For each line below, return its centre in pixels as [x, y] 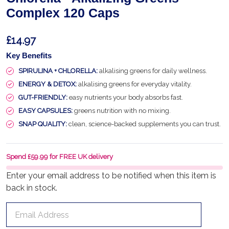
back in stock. [32, 188]
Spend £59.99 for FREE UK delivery [60, 157]
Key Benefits [29, 55]
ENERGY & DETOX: [48, 84]
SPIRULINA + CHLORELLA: [58, 71]
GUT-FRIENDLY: [43, 97]
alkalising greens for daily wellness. [152, 71]
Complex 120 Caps [63, 13]
